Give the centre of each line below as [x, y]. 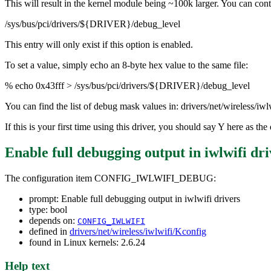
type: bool [48, 210]
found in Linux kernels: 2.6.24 [87, 242]
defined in [49, 231]
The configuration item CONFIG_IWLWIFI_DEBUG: [110, 178]
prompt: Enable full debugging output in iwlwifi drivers [135, 199]
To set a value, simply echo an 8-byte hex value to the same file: [126, 65]
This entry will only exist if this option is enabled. [99, 45]
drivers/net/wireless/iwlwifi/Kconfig [138, 231]
